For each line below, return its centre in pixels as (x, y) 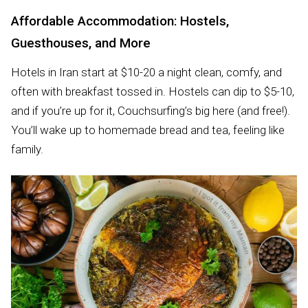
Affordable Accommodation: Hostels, (120, 21)
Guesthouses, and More (81, 43)
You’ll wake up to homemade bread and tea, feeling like (148, 130)
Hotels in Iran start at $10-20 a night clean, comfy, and (146, 72)
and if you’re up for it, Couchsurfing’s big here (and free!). (151, 110)
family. (27, 149)
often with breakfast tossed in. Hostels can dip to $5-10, (153, 91)
